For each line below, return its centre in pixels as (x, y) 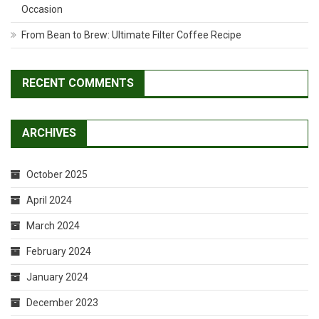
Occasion (42, 9)
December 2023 (62, 303)
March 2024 (53, 226)
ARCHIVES (49, 133)
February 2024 (59, 251)
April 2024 (49, 200)
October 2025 (57, 174)
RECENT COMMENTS (78, 83)
